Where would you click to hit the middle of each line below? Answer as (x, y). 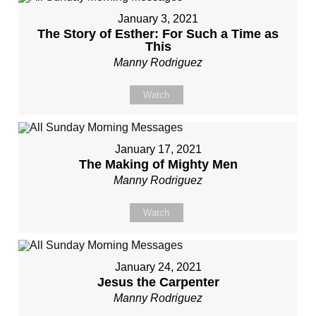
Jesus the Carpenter (158, 282)
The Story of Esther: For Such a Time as (158, 34)
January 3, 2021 (158, 19)
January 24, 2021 (158, 267)
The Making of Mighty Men (158, 164)
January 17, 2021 (158, 149)
